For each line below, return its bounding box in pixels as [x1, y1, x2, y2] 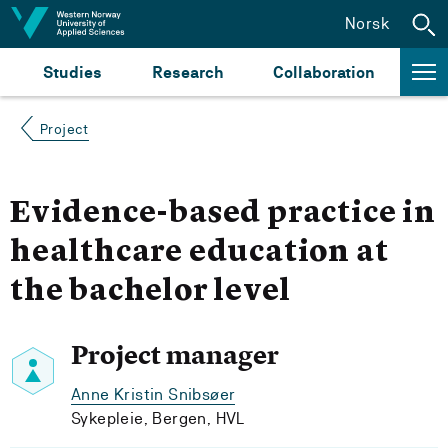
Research [152, 62, 223, 82]
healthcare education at [10, 238, 389, 268]
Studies [43, 62, 102, 82]
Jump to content [19, 13, 143, 32]
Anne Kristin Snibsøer [71, 385, 236, 404]
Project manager [71, 338, 279, 372]
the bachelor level [10, 277, 291, 307]
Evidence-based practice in [10, 199, 436, 229]
